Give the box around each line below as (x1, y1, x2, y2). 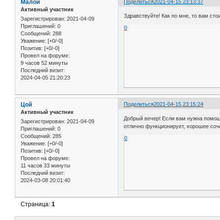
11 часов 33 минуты (21, 163, 70, 169)
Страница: (21, 201, 52, 208)
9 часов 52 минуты (21, 60, 68, 66)
